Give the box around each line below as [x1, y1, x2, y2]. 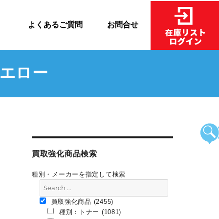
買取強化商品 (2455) [48, 198, 113, 205]
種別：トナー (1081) [57, 208, 122, 216]
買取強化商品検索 [31, 150, 97, 158]
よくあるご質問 [27, 20, 83, 29]
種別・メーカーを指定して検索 [31, 171, 126, 178]
